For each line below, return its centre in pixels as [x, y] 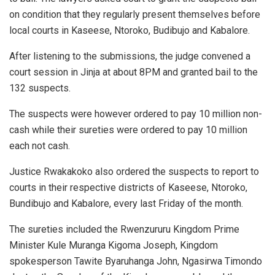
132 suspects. [40, 88]
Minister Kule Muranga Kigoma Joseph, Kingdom [114, 245]
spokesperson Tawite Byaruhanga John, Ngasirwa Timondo [136, 261]
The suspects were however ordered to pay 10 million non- [136, 114]
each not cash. [40, 145]
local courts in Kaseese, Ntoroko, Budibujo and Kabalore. [130, 30]
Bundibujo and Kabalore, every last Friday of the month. [126, 203]
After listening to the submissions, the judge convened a [130, 56]
